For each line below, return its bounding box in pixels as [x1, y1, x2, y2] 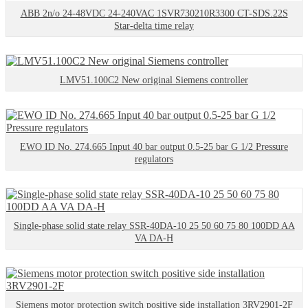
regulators [135, 154, 173, 165]
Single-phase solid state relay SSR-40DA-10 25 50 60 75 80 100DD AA [13, 221, 295, 232]
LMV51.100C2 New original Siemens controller [60, 75, 248, 86]
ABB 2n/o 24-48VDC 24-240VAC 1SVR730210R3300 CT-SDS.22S [20, 8, 288, 19]
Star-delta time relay [114, 21, 194, 32]
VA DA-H [135, 233, 173, 244]
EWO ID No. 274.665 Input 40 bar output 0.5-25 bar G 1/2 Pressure [20, 142, 288, 153]
